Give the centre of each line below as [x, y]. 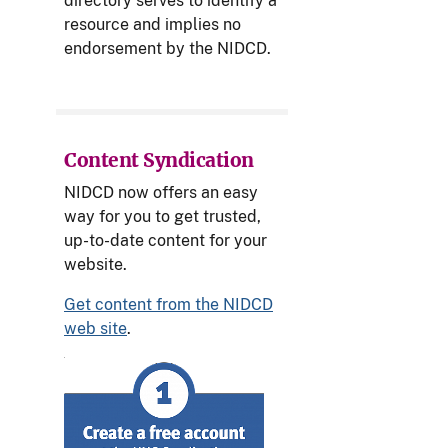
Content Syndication [159, 160]
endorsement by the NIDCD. [167, 49]
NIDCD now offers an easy [161, 193]
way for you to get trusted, [162, 217]
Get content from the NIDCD [168, 305]
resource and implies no [152, 25]
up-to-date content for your [165, 241]
